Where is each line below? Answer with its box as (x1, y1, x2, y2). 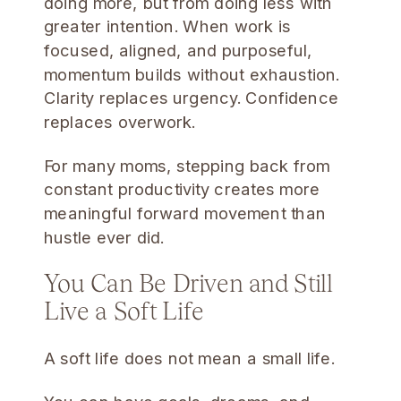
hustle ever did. (44, 226, 165, 247)
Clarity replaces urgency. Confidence (44, 88, 338, 108)
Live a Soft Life (44, 295, 204, 325)
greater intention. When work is (44, 16, 291, 37)
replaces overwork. (44, 111, 196, 132)
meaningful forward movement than (44, 202, 326, 224)
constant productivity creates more (44, 179, 320, 200)
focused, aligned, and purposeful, (44, 39, 312, 61)
